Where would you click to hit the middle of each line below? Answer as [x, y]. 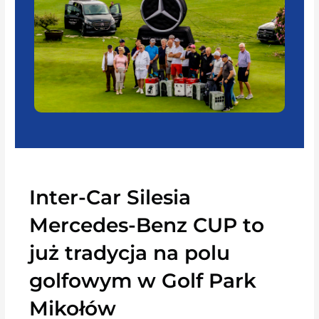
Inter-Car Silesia [110, 197]
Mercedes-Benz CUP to [147, 225]
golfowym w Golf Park [143, 280]
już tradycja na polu [130, 252]
